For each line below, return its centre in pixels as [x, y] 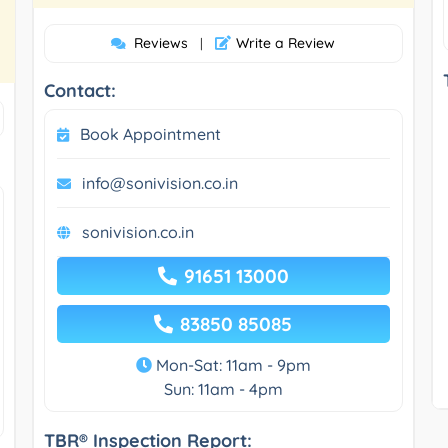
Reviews [161, 42]
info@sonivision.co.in [159, 182]
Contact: [79, 90]
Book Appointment [150, 133]
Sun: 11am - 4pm [223, 388]
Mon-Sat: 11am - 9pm [231, 364]
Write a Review [286, 42]
